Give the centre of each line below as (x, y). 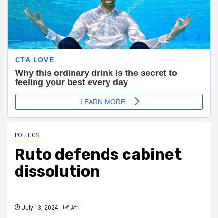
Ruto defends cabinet (98, 154)
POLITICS (27, 135)
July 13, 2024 (39, 208)
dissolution (57, 171)
